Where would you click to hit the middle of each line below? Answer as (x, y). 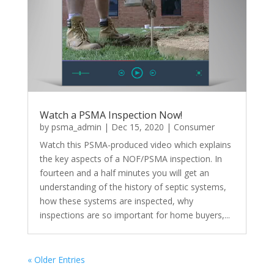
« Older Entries (56, 260)
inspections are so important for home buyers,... (135, 215)
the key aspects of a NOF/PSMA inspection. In (131, 159)
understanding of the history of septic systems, (133, 187)
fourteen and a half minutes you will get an (124, 173)
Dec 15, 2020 (137, 127)
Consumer (194, 127)
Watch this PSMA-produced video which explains (135, 145)
